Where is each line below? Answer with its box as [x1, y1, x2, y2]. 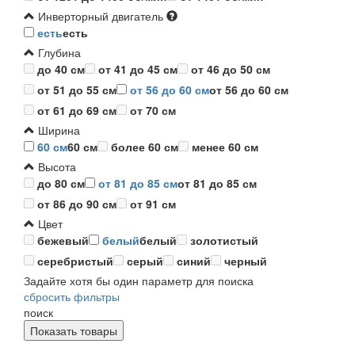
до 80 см [37, 175, 85, 192]
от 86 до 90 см [37, 196, 116, 212]
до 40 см [37, 61, 85, 78]
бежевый [37, 232, 89, 249]
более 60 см [111, 139, 178, 155]
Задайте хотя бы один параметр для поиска [24, 273, 254, 289]
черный [224, 253, 267, 269]
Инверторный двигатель [35, 8, 163, 25]
